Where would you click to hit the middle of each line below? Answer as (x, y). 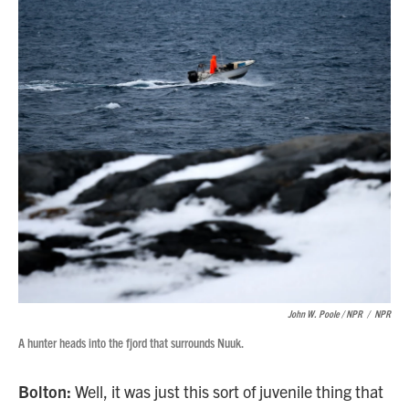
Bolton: (45, 391)
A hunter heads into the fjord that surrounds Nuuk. (131, 342)
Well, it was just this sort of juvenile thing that (227, 391)
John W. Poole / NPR (325, 313)
